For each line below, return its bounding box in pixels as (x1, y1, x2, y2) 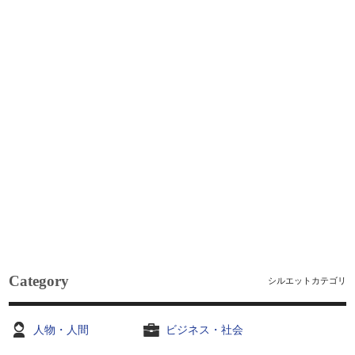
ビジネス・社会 (166, 324, 244, 336)
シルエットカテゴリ (267, 276, 346, 285)
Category (9, 273, 70, 289)
